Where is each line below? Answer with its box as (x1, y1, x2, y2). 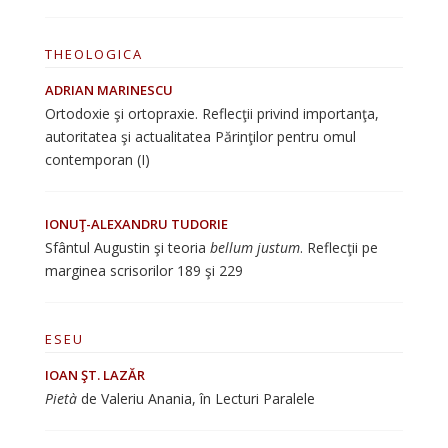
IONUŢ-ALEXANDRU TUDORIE (44, 215, 228, 233)
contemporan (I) (44, 150, 150, 169)
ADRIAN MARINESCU (44, 81, 173, 99)
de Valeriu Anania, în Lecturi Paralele (80, 389, 315, 408)
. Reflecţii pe (299, 238, 378, 257)
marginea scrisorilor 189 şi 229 (44, 261, 243, 280)
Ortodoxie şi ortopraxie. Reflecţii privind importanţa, (44, 104, 379, 123)
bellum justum (209, 238, 300, 257)
